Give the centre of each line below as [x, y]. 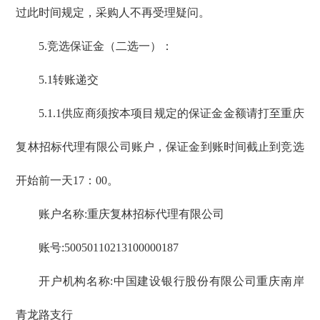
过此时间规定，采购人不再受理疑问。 [113, 13]
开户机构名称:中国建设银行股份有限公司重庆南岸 [171, 281]
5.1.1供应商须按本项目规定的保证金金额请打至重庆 [171, 114]
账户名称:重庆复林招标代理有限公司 [132, 214]
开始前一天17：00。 [67, 181]
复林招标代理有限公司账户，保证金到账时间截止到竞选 [160, 147]
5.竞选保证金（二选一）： [106, 46]
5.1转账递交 [69, 80]
